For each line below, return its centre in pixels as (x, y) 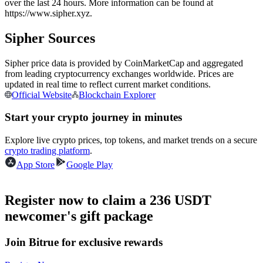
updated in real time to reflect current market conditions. (108, 84)
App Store (36, 165)
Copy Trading (54, 132)
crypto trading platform (47, 151)
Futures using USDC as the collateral (97, 13)
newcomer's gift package (79, 216)
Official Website (42, 95)
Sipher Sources (50, 38)
